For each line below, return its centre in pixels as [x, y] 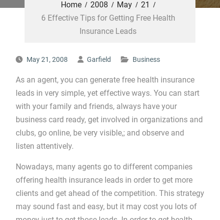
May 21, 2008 [47, 59]
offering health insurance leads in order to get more [104, 180]
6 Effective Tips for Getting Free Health [108, 18]
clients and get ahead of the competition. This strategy [110, 193]
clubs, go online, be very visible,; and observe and [100, 133]
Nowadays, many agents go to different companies [104, 167]
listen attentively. [44, 146]
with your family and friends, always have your [96, 106]
